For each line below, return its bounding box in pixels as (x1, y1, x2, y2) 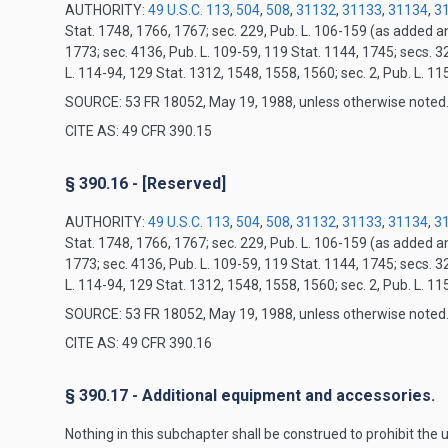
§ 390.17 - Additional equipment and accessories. (65, 386, 435, 405)
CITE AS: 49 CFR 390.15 (65, 123, 212, 139)
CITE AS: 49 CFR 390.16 (65, 335, 212, 351)
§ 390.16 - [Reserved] (65, 174, 226, 193)
